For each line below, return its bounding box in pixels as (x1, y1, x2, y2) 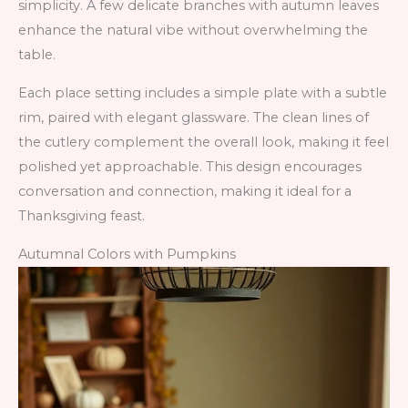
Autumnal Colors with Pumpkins (18, 245, 236, 262)
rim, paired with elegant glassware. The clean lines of (18, 108, 369, 126)
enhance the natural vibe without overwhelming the (18, 22, 368, 39)
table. (18, 46, 56, 64)
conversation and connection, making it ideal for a (18, 182, 352, 199)
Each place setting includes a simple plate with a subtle (18, 84, 387, 101)
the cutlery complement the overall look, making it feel (18, 133, 389, 150)
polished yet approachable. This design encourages (18, 158, 362, 175)
